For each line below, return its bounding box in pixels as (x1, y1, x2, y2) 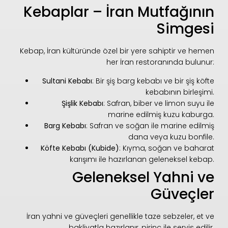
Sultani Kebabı (42, 75, 93, 86)
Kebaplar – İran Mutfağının (23, 2, 215, 22)
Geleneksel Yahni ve (72, 167, 215, 187)
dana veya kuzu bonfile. (128, 131, 215, 142)
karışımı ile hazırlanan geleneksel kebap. (70, 154, 215, 164)
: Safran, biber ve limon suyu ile (103, 98, 215, 108)
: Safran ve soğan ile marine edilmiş (86, 120, 215, 131)
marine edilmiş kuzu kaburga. (108, 109, 215, 120)
